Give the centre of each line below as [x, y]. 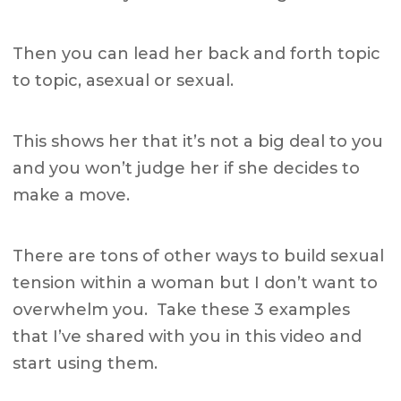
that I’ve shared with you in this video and [188, 337]
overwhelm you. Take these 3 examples [182, 310]
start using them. [85, 364]
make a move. [72, 196]
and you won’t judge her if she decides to [187, 169]
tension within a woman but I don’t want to [196, 283]
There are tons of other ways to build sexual [199, 256]
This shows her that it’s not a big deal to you [198, 142]
